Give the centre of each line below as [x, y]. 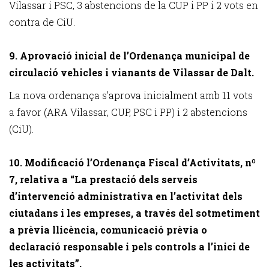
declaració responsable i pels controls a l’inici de [129, 246]
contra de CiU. [42, 22]
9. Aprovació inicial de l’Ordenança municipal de [129, 56]
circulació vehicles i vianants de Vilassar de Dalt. [131, 72]
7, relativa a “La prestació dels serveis [103, 179]
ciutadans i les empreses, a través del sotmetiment [134, 213]
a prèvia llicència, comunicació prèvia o [108, 230]
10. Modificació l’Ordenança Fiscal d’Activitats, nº [132, 162]
